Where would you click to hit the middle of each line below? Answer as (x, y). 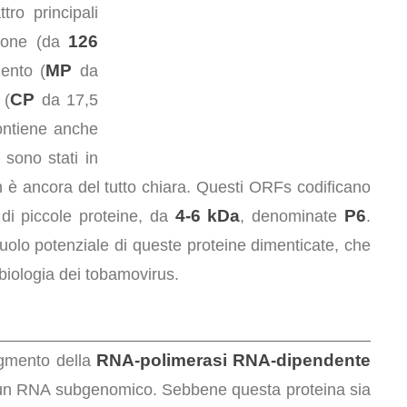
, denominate (292, 216)
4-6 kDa (208, 216)
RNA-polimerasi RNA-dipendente (233, 360)
